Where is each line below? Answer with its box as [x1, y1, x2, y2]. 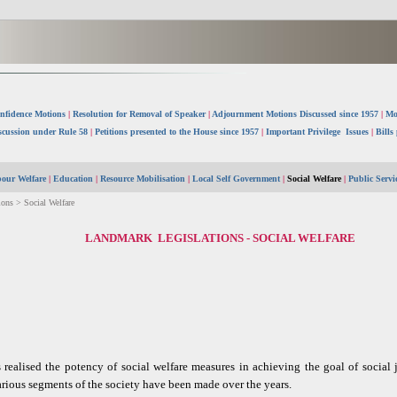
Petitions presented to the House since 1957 [94, 127, 259, 136]
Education [53, 174, 93, 183]
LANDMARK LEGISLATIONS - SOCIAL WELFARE [85, 231, 355, 245]
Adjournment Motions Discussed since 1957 [210, 109, 381, 119]
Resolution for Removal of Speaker [73, 109, 208, 119]
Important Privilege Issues [265, 127, 369, 136]
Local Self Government [192, 174, 280, 183]
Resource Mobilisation [100, 174, 185, 183]
